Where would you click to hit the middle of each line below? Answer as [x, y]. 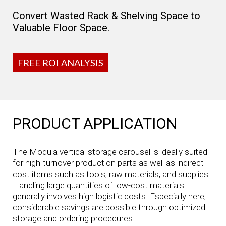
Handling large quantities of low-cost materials [98, 185]
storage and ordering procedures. [73, 219]
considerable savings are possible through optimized [109, 208]
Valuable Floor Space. [61, 27]
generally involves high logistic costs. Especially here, [109, 196]
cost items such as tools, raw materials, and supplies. [111, 174]
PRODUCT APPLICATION [95, 123]
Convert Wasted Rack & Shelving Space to [106, 15]
